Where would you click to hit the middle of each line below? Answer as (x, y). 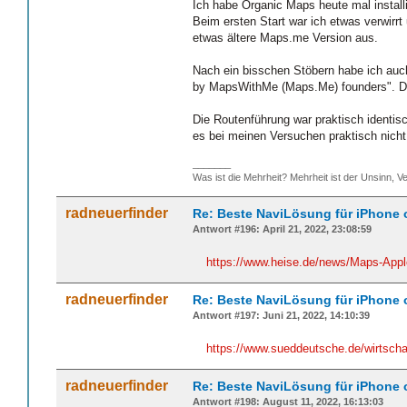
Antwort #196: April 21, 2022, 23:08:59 (282, 229)
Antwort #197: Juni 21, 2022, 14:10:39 (281, 316)
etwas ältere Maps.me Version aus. (285, 37)
